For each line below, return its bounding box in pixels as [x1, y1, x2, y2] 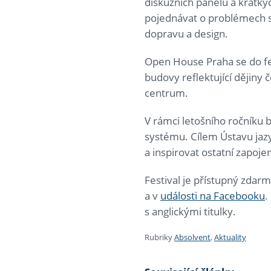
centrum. [145, 86, 188, 100]
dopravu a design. [145, 27, 228, 41]
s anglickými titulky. [145, 204, 236, 219]
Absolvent [174, 232, 211, 243]
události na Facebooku [160, 189, 265, 203]
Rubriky [145, 232, 172, 243]
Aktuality [214, 232, 246, 243]
